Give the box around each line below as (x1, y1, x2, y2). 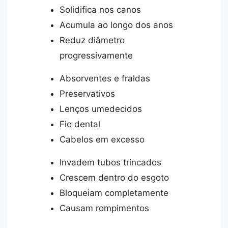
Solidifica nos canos (60, 4, 141, 15)
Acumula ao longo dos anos (60, 19, 174, 30)
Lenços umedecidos (60, 103, 142, 114)
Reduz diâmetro (60, 35, 125, 45)
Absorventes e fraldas (60, 73, 151, 83)
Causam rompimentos (60, 203, 150, 213)
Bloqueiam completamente (60, 187, 169, 198)
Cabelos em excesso (60, 134, 145, 145)
